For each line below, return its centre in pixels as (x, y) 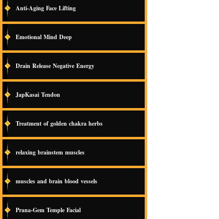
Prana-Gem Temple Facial (48, 210)
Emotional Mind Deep (45, 37)
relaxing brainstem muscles (50, 152)
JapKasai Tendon (38, 95)
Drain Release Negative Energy (55, 66)
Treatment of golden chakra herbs (59, 123)
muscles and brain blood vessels (57, 181)
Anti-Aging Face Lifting (47, 8)
